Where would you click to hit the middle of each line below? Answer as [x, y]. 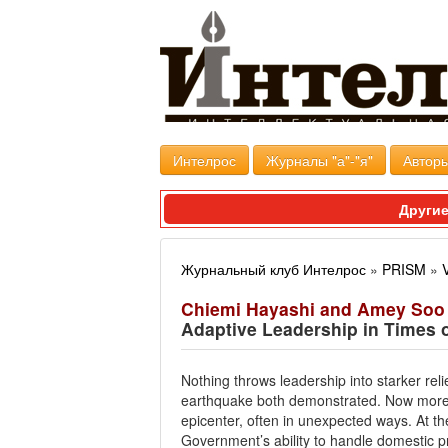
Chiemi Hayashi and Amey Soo [313, 308]
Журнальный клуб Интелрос [273, 269]
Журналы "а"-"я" [319, 160]
